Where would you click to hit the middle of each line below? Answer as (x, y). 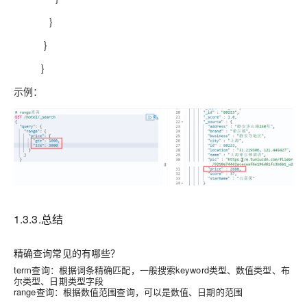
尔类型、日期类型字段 (59, 281)
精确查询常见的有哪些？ (67, 253)
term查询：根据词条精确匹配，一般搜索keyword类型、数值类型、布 (152, 270)
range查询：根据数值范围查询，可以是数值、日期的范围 (128, 292)
